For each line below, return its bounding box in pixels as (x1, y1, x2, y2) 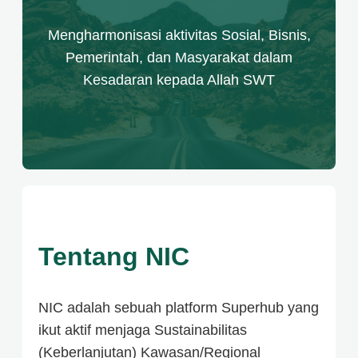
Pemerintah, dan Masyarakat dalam (66, 50, 292, 66)
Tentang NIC (38, 241, 189, 271)
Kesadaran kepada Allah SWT (83, 72, 275, 89)
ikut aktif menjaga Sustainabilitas (38, 321, 247, 338)
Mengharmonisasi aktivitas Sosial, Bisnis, (47, 27, 311, 44)
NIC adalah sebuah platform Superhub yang (38, 299, 319, 316)
